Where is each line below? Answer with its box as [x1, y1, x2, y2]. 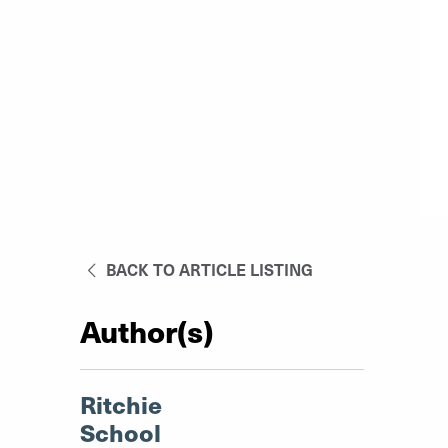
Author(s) [80, 309, 213, 352]
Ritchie [80, 387, 162, 421]
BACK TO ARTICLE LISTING [102, 258, 314, 280]
